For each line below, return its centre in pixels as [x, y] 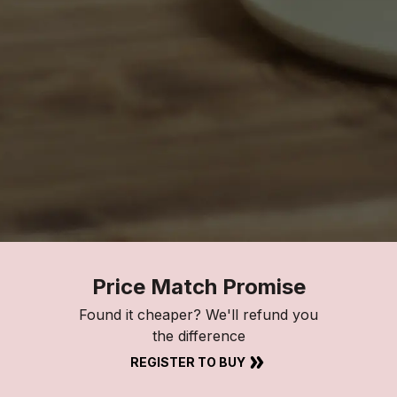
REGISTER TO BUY [188, 362]
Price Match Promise [198, 286]
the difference [198, 335]
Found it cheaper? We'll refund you [198, 314]
